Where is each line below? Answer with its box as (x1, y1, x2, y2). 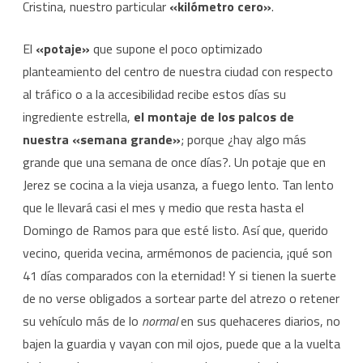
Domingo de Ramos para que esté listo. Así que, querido (23, 220, 328, 241)
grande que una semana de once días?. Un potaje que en (23, 152, 326, 173)
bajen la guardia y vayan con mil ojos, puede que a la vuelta (23, 334, 340, 354)
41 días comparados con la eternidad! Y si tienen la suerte (23, 266, 336, 286)
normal (142, 311, 177, 331)
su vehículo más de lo (23, 311, 142, 331)
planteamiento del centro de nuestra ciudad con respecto (23, 62, 333, 82)
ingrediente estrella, (23, 107, 134, 127)
